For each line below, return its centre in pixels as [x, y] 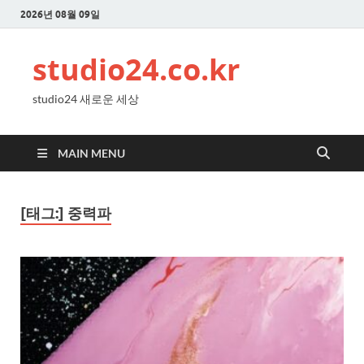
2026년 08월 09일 [60, 14]
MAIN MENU [91, 153]
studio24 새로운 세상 [86, 99]
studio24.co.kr [136, 69]
